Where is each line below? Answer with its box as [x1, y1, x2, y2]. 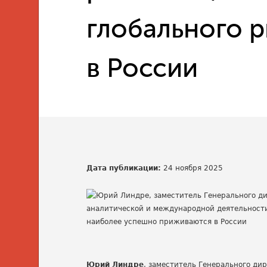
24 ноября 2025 [161, 164, 223, 172]
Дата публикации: [86, 164, 162, 172]
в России [86, 54, 198, 83]
